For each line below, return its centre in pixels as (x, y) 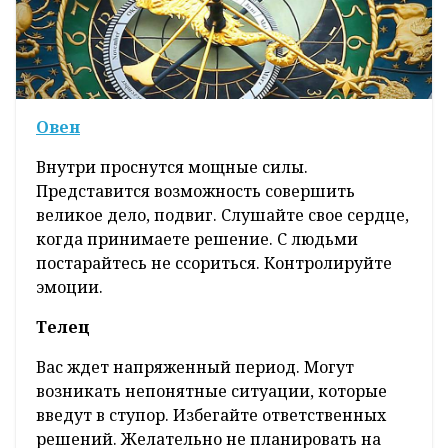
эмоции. (69, 287)
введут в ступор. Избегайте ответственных (211, 415)
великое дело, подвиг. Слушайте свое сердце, (222, 215)
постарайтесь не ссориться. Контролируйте (214, 263)
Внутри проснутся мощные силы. (172, 167)
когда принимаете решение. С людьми (197, 239)
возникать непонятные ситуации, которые (211, 391)
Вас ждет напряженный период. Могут (195, 367)
